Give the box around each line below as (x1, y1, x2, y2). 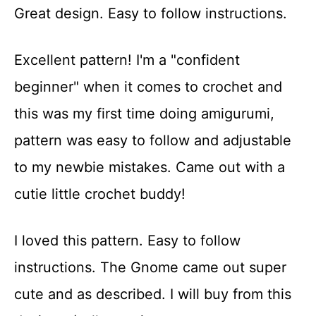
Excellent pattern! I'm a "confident (14, 51, 240, 69)
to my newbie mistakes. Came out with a (14, 159, 285, 176)
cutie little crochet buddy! (14, 186, 186, 203)
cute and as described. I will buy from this (14, 286, 291, 303)
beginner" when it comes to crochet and (14, 78, 282, 96)
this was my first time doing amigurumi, (14, 105, 274, 123)
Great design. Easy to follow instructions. (14, 5, 287, 23)
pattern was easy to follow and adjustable (14, 132, 291, 150)
